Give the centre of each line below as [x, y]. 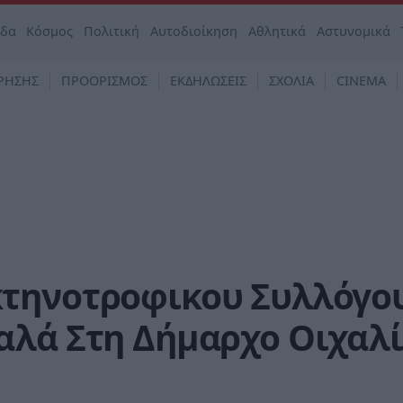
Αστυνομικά [353, 31]
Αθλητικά [277, 31]
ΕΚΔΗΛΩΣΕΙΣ [208, 81]
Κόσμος [50, 31]
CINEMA [361, 81]
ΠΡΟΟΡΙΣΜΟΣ [104, 81]
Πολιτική [112, 31]
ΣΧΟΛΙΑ [291, 81]
